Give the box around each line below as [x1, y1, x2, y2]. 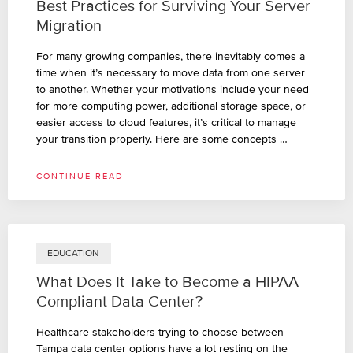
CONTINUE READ [36, 170, 124, 181]
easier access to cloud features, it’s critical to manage [36, 115, 296, 129]
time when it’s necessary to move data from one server [36, 65, 305, 80]
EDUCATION [47, 247, 100, 259]
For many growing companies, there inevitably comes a [36, 49, 305, 63]
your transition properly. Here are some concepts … [36, 132, 288, 146]
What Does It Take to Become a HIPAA [36, 273, 299, 292]
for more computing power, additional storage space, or [36, 98, 306, 113]
